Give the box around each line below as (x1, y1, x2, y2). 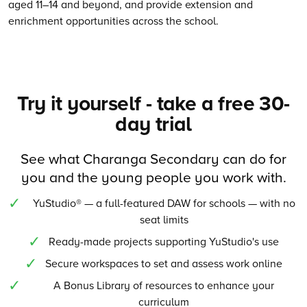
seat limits (139, 212, 188, 228)
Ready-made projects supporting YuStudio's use (49, 234, 279, 249)
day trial (115, 108, 192, 138)
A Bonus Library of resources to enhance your (53, 278, 274, 293)
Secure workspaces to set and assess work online (45, 256, 282, 271)
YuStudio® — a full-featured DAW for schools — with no (32, 195, 295, 211)
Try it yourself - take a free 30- (17, 88, 290, 118)
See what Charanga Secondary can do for (21, 148, 286, 169)
